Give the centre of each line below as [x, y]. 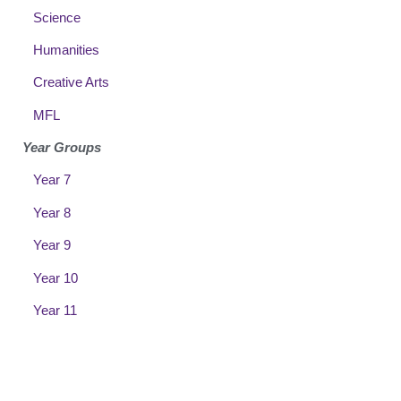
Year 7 [50, 180]
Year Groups [62, 148]
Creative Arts [71, 82]
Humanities [66, 49]
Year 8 [52, 212]
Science [57, 17]
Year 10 [55, 277]
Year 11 [55, 311]
